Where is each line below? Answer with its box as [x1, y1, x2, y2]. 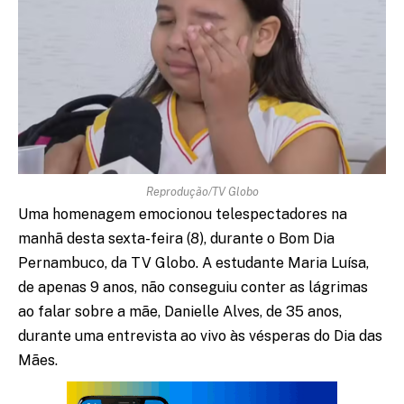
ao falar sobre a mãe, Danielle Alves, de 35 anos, [18, 302, 342, 320]
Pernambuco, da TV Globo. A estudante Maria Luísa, [18, 253, 369, 271]
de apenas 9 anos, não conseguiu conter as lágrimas [18, 278, 368, 296]
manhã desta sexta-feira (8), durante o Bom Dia [18, 229, 335, 247]
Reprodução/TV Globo [145, 184, 259, 198]
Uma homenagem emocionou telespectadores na [18, 205, 347, 223]
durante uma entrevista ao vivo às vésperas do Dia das [18, 326, 382, 344]
